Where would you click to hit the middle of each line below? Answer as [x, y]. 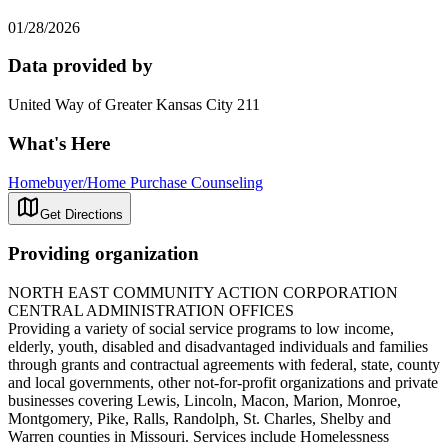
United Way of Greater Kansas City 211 [134, 105]
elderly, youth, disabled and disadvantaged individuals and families [218, 346]
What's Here [59, 143]
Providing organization [103, 254]
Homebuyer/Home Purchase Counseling [135, 182]
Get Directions [81, 214]
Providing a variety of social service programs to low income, [201, 328]
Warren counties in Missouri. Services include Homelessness [198, 436]
